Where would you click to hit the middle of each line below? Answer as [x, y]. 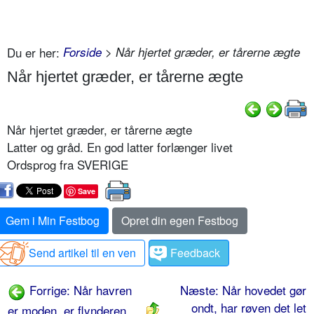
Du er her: [33, 53]
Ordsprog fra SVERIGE [68, 164]
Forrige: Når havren [79, 289]
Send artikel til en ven [82, 252]
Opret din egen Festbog [180, 220]
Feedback [195, 252]
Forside [82, 52]
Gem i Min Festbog [53, 220]
